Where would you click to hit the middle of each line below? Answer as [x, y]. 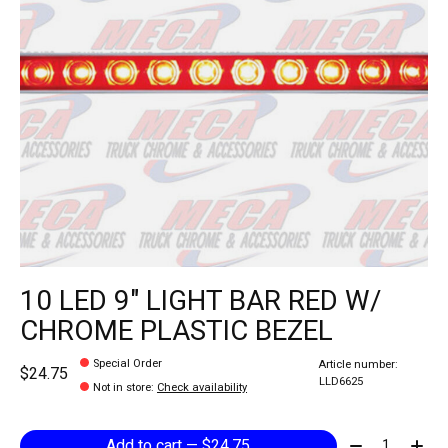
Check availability [202, 388]
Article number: [358, 365]
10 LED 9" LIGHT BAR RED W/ [200, 301]
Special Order [128, 364]
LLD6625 [340, 382]
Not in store [122, 388]
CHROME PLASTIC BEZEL [176, 331]
